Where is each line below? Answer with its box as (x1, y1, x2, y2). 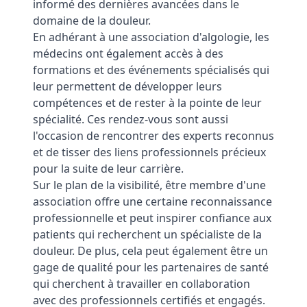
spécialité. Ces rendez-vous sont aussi (33, 112, 228, 127)
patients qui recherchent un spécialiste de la (33, 227, 262, 242)
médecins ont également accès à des (33, 46, 223, 61)
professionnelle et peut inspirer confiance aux (33, 210, 271, 225)
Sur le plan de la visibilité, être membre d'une (33, 177, 266, 193)
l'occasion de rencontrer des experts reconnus (33, 128, 274, 143)
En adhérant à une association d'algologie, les (33, 29, 269, 45)
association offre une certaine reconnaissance (33, 194, 272, 209)
